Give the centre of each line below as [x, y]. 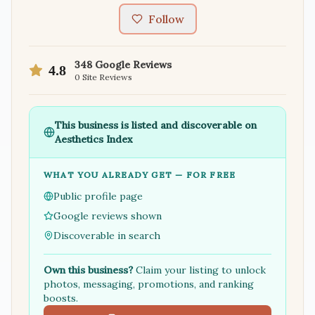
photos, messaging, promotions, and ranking [149, 284]
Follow [166, 19]
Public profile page [98, 196]
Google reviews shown [108, 216]
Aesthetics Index [94, 139]
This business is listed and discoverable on [156, 125]
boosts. [61, 298]
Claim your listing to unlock [199, 270]
